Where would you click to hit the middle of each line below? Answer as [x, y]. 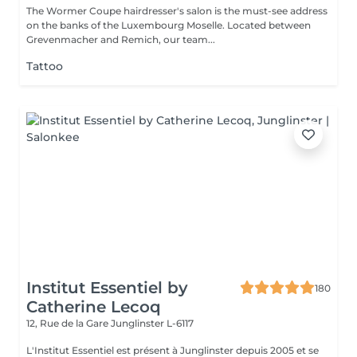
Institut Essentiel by [107, 288]
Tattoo [45, 66]
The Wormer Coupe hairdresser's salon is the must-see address [177, 11]
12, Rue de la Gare [69, 323]
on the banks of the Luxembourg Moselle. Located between [169, 25]
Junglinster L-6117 [152, 323]
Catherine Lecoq [94, 307]
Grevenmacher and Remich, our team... [121, 39]
